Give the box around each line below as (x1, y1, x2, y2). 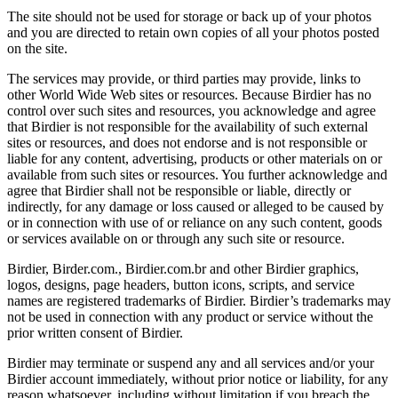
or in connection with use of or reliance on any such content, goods (7, 215, 382, 231)
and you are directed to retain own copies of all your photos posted (7, 25, 379, 41)
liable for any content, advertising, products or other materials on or (7, 151, 382, 167)
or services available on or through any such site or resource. (7, 231, 345, 247)
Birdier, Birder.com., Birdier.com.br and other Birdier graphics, (7, 261, 359, 277)
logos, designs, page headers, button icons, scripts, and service (7, 277, 354, 293)
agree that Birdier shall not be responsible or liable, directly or (7, 183, 351, 199)
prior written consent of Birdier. (7, 325, 183, 341)
